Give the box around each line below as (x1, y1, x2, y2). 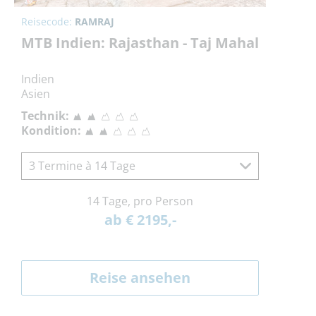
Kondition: (21, 123, 81, 139)
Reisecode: (21, 15, 75, 29)
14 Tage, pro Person (87, 193, 193, 209)
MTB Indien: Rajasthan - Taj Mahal (21, 33, 259, 53)
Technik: (21, 108, 69, 124)
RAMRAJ (75, 15, 114, 29)
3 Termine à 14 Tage (29, 158, 135, 174)
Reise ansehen (90, 268, 190, 288)
